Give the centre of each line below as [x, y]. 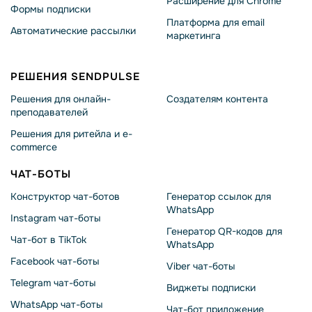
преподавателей [49, 112]
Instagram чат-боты [56, 218]
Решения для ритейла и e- [71, 134]
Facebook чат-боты [55, 261]
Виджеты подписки [211, 288]
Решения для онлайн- [61, 99]
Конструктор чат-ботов [65, 196]
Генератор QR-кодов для [224, 231]
